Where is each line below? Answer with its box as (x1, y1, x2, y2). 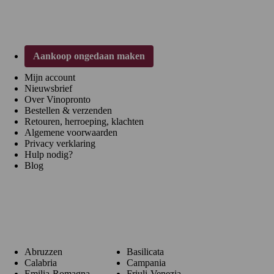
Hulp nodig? (24, 149, 73, 160)
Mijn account (24, 72, 75, 83)
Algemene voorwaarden (24, 127, 117, 138)
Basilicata (127, 246, 165, 257)
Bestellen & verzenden (24, 105, 112, 116)
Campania (127, 257, 166, 268)
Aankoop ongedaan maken (33, 51, 145, 62)
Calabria (24, 257, 57, 268)
